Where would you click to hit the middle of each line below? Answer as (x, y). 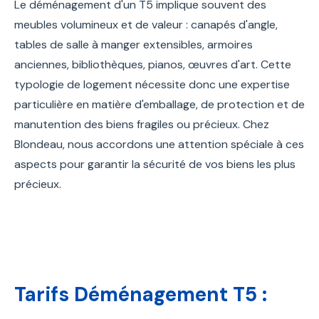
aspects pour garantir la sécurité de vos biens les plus (155, 164)
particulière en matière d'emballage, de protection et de (159, 104)
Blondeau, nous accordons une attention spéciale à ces (159, 144)
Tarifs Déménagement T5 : (141, 294)
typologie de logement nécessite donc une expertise (152, 84)
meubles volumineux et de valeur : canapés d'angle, (146, 24)
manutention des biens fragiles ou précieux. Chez (142, 124)
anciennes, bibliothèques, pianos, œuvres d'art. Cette (153, 64)
